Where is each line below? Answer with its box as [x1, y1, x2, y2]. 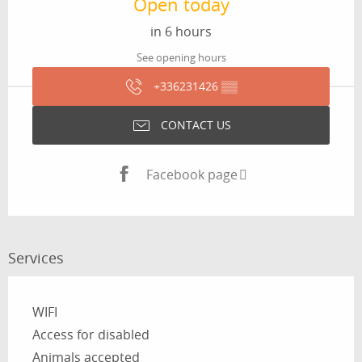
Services [8, 248, 64, 268]
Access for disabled [32, 326, 149, 344]
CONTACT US [160, 117, 231, 133]
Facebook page [146, 165, 238, 183]
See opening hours [136, 50, 226, 65]
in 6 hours [150, 23, 212, 41]
